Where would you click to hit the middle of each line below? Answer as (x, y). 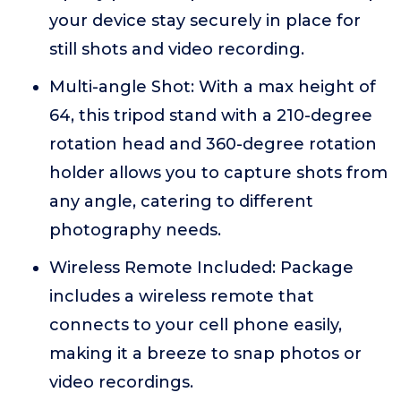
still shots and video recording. (177, 49)
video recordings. (121, 382)
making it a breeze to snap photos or (205, 354)
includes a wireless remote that (182, 296)
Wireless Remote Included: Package (201, 268)
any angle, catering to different (181, 201)
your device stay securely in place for (205, 21)
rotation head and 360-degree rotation (213, 144)
